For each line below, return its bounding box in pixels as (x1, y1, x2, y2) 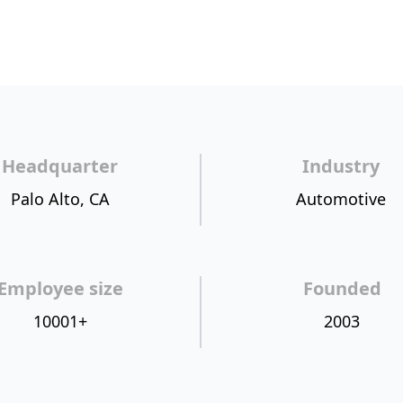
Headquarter (2, 154, 119, 178)
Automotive (296, 188, 387, 210)
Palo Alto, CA (10, 188, 110, 210)
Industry (302, 154, 381, 178)
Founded (302, 276, 381, 300)
